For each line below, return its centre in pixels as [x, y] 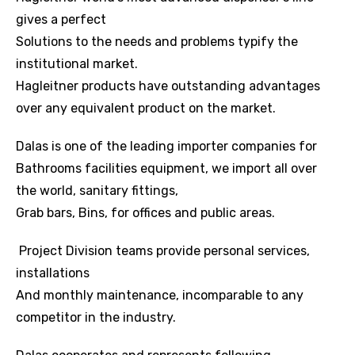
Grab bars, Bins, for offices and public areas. [145, 213]
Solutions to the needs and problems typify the [157, 42]
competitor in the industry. [96, 318]
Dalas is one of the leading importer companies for [166, 147]
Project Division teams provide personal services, [163, 251]
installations [53, 273]
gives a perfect [61, 20]
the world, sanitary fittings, [97, 191]
